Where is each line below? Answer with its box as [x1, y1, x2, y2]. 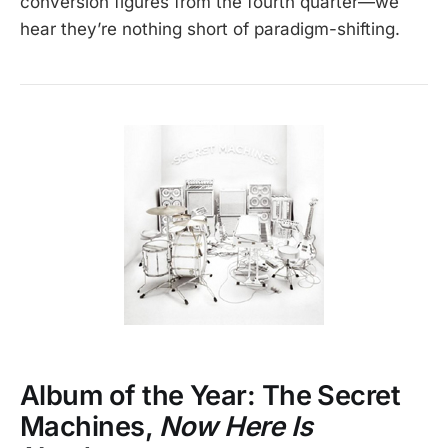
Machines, [20, 409, 159, 443]
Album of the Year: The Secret [20, 378, 401, 412]
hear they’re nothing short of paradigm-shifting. [20, 18, 400, 39]
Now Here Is [158, 409, 313, 443]
